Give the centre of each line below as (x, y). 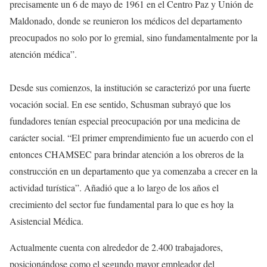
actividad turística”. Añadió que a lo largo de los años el (114, 188)
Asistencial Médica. (46, 221)
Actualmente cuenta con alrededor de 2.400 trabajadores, (116, 247)
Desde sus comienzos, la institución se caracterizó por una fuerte (130, 88)
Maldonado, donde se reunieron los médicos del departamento (126, 21)
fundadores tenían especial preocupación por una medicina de (125, 121)
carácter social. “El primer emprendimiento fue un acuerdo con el (131, 138)
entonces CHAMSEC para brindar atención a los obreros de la (127, 154)
